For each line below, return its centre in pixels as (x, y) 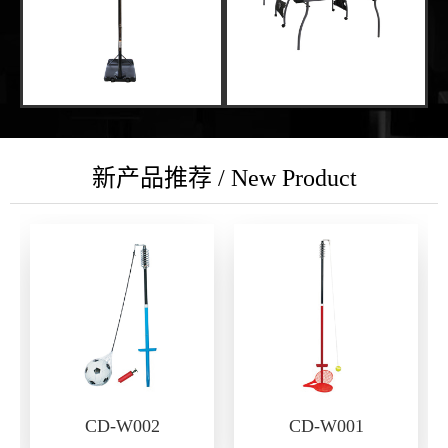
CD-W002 (122, 425)
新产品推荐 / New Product (224, 177)
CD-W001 (326, 425)
